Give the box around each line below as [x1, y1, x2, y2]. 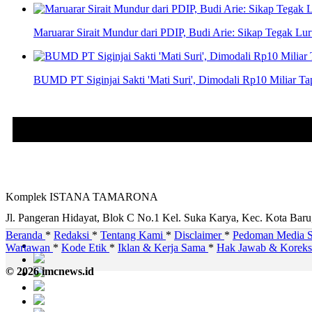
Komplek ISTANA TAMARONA [6, 191, 158, 203]
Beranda [6, 229, 45, 242]
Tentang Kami [100, 229, 166, 242]
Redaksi [54, 229, 92, 242]
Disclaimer [174, 229, 224, 242]
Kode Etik [61, 242, 109, 254]
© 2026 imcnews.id [6, 265, 94, 278]
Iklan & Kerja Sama [118, 242, 208, 254]
